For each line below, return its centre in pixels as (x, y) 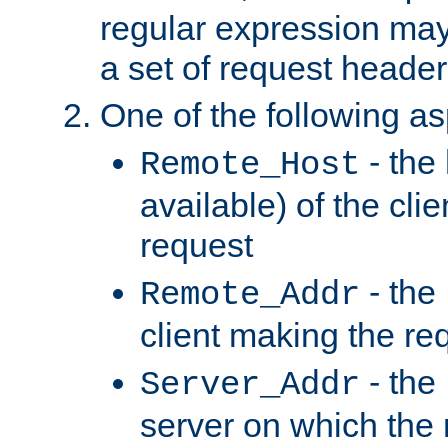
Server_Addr (250, 384)
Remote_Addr (250, 294)
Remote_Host (250, 164)
